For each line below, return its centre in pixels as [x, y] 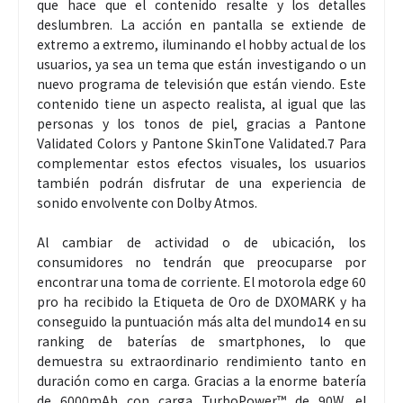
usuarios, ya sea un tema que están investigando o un [201, 64]
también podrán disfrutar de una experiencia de [201, 183]
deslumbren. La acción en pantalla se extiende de [201, 25]
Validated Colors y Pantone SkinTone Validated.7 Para [201, 143]
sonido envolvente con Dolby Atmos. [148, 203]
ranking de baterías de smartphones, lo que [201, 341]
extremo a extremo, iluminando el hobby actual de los [201, 45]
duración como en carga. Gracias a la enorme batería [201, 381]
